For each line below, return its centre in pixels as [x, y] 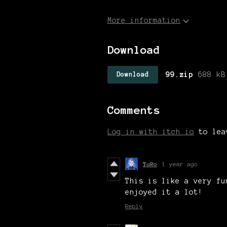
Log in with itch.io [151, 131]
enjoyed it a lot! [164, 192]
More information [144, 20]
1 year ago [180, 164]
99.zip [179, 75]
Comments [134, 110]
